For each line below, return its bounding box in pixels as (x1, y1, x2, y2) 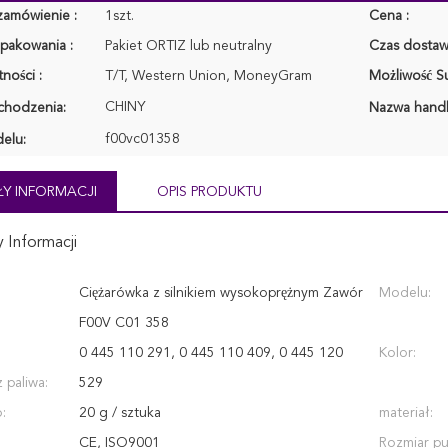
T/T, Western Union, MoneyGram (105, 69, 312, 83)
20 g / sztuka (79, 406, 161, 420)
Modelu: (379, 286, 431, 300)
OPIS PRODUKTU (157, 185, 262, 199)
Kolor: (379, 346, 416, 360)
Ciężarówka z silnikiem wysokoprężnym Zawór (79, 286, 363, 300)
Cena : (369, 9, 409, 23)
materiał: (379, 406, 433, 420)
